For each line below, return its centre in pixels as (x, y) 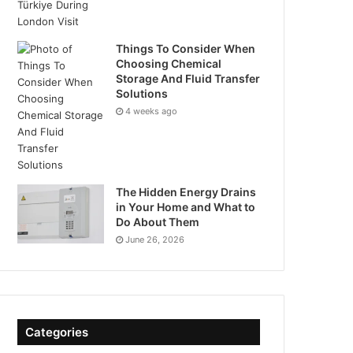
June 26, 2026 (155, 240)
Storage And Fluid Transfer (188, 78)
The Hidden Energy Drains (186, 192)
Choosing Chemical (169, 63)
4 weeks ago (152, 111)
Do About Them (158, 222)
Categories (57, 332)
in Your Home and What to (186, 207)
